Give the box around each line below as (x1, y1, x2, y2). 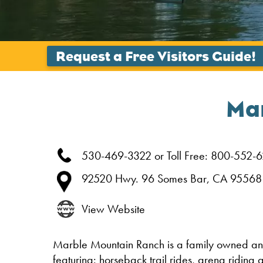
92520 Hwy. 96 (82, 171, 157, 187)
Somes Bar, (157, 171, 213, 187)
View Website (82, 201, 145, 217)
